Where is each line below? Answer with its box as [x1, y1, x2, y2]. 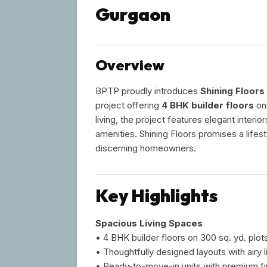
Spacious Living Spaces [95, 217, 203, 229]
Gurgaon [95, 2, 170, 26]
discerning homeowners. [95, 142, 196, 154]
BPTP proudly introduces [95, 85, 200, 97]
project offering [95, 99, 162, 111]
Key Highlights [95, 184, 218, 207]
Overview [95, 55, 164, 74]
